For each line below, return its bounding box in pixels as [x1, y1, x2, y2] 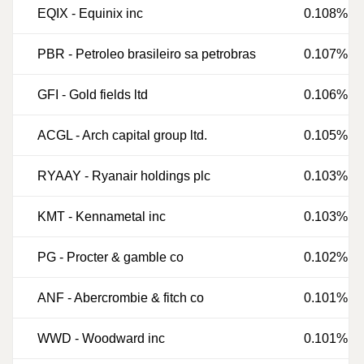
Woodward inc [82, 331, 165, 345]
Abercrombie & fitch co [74, 291, 204, 305]
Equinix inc [79, 6, 143, 20]
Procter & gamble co [67, 250, 184, 264]
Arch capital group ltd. [82, 128, 207, 142]
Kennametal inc [76, 210, 166, 223]
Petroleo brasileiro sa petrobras [76, 47, 256, 61]
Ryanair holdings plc [92, 169, 210, 183]
